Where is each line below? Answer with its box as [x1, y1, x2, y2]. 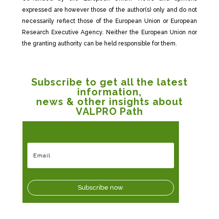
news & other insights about [36, 96, 183, 108]
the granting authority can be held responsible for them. [22, 40, 177, 47]
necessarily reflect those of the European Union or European [22, 18, 197, 24]
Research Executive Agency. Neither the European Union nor [22, 29, 197, 36]
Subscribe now [78, 184, 124, 192]
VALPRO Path [75, 106, 143, 117]
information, [77, 86, 142, 98]
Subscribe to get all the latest [31, 76, 188, 88]
